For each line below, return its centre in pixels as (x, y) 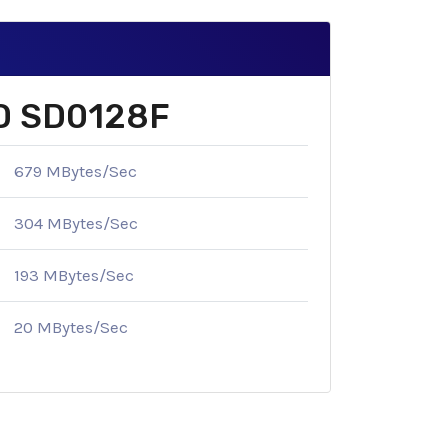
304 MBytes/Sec (76, 223)
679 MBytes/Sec (75, 171)
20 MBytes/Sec (71, 327)
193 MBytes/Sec (74, 275)
